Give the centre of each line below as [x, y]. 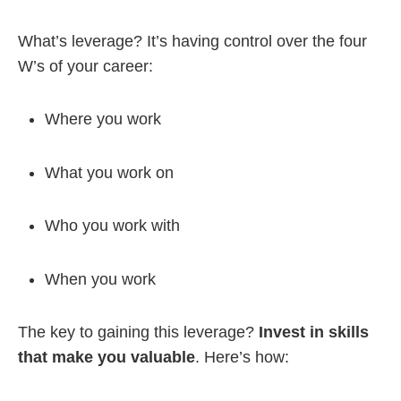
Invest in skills [314, 332]
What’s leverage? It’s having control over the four [192, 41]
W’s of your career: [85, 66]
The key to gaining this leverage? [138, 332]
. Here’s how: [242, 357]
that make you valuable [107, 357]
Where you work [103, 119]
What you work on [109, 172]
